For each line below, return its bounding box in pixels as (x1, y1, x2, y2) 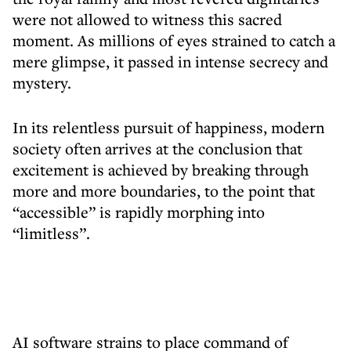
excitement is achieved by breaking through (13, 159, 309, 180)
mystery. (13, 72, 71, 93)
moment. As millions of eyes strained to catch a (13, 30, 335, 51)
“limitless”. (13, 223, 90, 244)
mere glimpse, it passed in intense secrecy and (13, 51, 328, 72)
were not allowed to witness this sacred (13, 9, 282, 30)
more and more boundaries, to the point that (13, 180, 315, 201)
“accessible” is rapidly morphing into (13, 201, 265, 223)
